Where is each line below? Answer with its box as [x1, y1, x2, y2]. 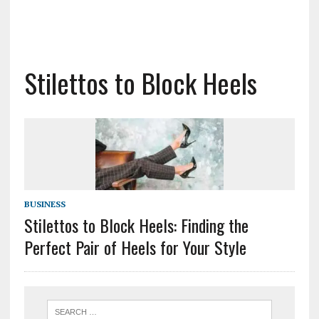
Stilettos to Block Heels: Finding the [23, 212, 249, 239]
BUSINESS [23, 199, 66, 210]
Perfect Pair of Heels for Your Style [23, 234, 246, 261]
